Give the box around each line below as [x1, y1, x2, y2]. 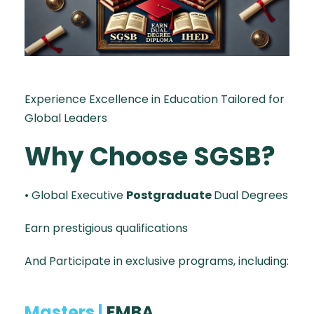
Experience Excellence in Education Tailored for [25, 90, 285, 107]
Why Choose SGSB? [25, 138, 275, 175]
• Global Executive [25, 186, 126, 203]
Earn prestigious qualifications [25, 219, 188, 236]
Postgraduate [126, 186, 214, 203]
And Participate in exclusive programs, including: [25, 252, 289, 269]
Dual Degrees [214, 186, 288, 203]
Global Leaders [25, 109, 107, 126]
